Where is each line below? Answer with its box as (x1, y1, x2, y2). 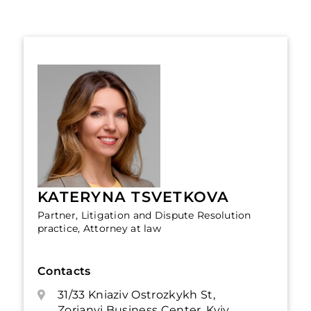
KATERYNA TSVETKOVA (37, 188, 230, 205)
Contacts (37, 264, 91, 278)
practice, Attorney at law (37, 222, 161, 235)
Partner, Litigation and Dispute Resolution (37, 209, 251, 221)
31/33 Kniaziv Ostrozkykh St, (58, 288, 215, 301)
